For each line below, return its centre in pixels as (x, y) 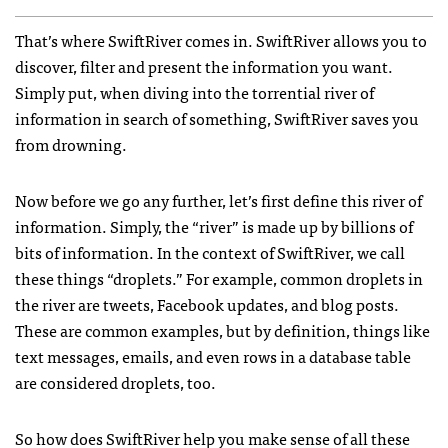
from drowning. (71, 144)
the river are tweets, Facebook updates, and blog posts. (207, 304)
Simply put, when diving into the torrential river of (194, 92)
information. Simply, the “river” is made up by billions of (214, 226)
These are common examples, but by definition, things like (222, 330)
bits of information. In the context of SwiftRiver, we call (210, 252)
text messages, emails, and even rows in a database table (213, 356)
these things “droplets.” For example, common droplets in (219, 278)
